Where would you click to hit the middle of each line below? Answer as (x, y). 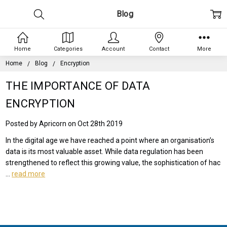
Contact (159, 49)
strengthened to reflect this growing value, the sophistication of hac (113, 162)
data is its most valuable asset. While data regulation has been (105, 151)
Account (113, 49)
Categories (68, 49)
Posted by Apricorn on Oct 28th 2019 (64, 123)
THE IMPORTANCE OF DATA (78, 86)
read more (29, 174)
